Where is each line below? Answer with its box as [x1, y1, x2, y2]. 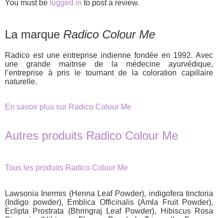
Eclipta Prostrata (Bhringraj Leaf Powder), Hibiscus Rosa [5, 206, 213, 215]
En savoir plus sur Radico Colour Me [5, 103, 131, 111]
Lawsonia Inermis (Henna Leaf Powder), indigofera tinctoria [5, 189, 213, 198]
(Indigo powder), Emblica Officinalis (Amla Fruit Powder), [5, 198, 213, 206]
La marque [5, 28, 63, 41]
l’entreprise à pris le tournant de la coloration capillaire [5, 69, 213, 77]
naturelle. [5, 77, 37, 86]
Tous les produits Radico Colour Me [5, 163, 128, 172]
